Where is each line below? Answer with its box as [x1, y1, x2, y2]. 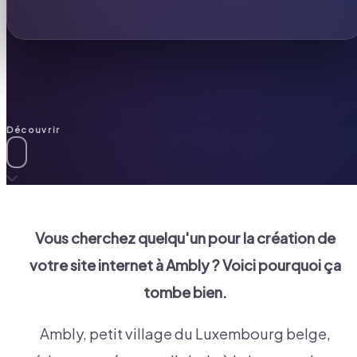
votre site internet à [29, 256, 166, 275]
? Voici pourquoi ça [209, 256, 341, 275]
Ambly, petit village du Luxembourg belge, [39, 324, 331, 343]
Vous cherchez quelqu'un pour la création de [34, 229, 335, 248]
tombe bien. [143, 283, 227, 302]
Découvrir [6, 124, 61, 135]
